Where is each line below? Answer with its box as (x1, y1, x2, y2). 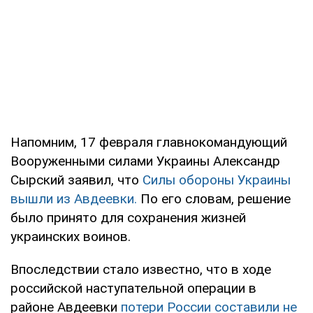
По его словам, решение (137, 191, 291, 208)
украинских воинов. (10, 228, 131, 245)
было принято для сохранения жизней (10, 210, 246, 226)
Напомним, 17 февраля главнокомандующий (10, 134, 287, 151)
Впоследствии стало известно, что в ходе (10, 261, 271, 278)
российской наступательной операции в (10, 280, 256, 297)
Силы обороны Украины (143, 172, 291, 189)
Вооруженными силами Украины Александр (10, 153, 280, 170)
